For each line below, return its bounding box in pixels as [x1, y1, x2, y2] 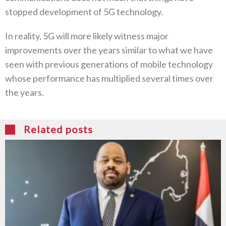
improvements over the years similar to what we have [5, 44, 213, 55]
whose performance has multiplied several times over [5, 72, 213, 84]
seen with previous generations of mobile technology [5, 58, 213, 70]
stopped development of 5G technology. [5, 6, 163, 17]
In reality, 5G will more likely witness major [5, 30, 168, 41]
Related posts [24, 123, 93, 135]
